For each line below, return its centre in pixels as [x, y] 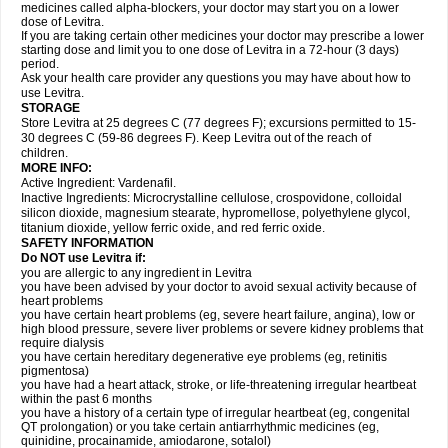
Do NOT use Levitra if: [83, 258]
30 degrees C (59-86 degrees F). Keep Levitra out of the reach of [196, 138]
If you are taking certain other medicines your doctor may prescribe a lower [222, 36]
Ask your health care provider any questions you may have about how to [216, 78]
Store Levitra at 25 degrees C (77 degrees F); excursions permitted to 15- [218, 123]
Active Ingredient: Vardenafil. [98, 183]
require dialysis [62, 343]
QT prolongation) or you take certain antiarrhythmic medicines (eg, [200, 427]
